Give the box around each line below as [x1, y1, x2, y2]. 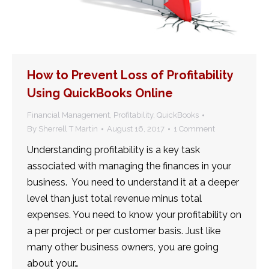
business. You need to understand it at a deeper [27, 177, 239, 189]
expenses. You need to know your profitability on [27, 209, 241, 221]
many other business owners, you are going [27, 241, 219, 253]
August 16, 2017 [107, 124, 165, 134]
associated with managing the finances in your [27, 160, 231, 172]
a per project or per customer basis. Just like [27, 225, 220, 237]
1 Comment [174, 124, 215, 134]
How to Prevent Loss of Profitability [27, 68, 233, 83]
